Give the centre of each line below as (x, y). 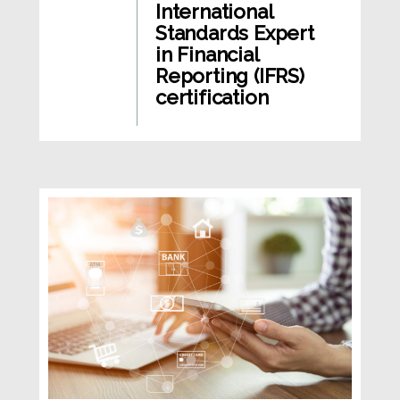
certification (212, 97)
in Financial (207, 54)
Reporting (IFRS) (230, 75)
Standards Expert (235, 33)
